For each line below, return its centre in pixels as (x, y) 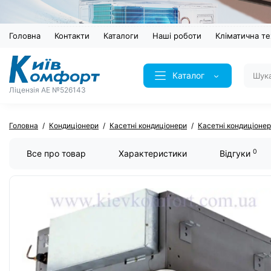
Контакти (72, 36)
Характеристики (153, 154)
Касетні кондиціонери (148, 126)
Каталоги (121, 36)
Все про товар (56, 154)
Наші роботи (177, 36)
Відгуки (236, 154)
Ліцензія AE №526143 (47, 90)
